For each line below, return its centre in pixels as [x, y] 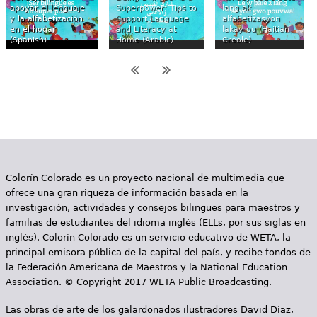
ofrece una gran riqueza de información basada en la [127, 192]
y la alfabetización [46, 19]
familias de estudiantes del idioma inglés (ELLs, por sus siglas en [155, 222]
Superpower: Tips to [156, 8]
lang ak [237, 8]
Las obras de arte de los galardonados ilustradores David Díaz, [149, 309]
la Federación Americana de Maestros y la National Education [146, 267]
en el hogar [33, 30]
